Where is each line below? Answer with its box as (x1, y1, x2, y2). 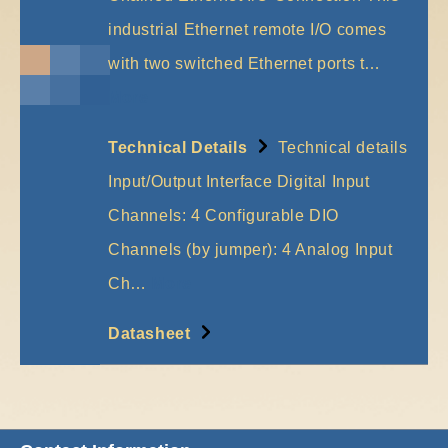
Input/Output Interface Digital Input (108, 173, 370, 191)
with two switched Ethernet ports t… (108, 55, 382, 73)
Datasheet (108, 325, 195, 343)
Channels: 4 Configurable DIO (108, 207, 339, 225)
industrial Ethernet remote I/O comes (108, 21, 387, 39)
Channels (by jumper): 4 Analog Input (108, 241, 393, 259)
